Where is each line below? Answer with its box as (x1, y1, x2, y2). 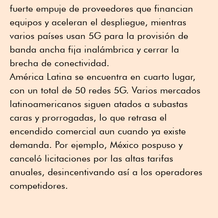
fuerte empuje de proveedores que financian (10, 3, 193, 14)
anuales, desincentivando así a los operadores (10, 166, 202, 178)
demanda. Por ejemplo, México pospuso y (10, 139, 182, 150)
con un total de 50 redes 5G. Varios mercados (10, 85, 200, 96)
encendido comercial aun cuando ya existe (10, 126, 186, 137)
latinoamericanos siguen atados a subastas (10, 98, 188, 109)
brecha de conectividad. (10, 57, 109, 69)
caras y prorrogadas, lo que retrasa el (10, 112, 167, 123)
